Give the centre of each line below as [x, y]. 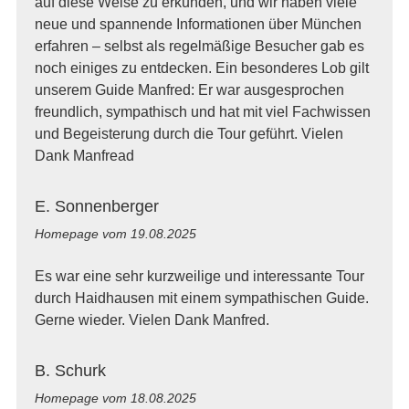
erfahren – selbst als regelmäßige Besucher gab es [199, 46]
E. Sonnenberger [96, 206]
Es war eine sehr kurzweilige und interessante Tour [199, 276]
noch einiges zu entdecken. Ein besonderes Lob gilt [201, 68]
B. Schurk [70, 370]
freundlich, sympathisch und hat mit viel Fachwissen [202, 111]
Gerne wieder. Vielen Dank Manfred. [152, 320]
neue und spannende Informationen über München [198, 24]
